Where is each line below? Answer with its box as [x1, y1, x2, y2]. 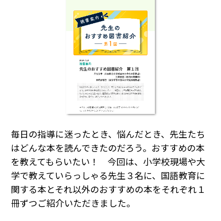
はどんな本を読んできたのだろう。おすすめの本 [11, 141, 205, 154]
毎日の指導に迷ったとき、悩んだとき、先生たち [11, 127, 206, 141]
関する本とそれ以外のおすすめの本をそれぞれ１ [11, 183, 206, 196]
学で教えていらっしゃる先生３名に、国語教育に [11, 169, 206, 182]
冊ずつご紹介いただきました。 [11, 196, 136, 210]
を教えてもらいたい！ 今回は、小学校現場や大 [11, 155, 206, 168]
